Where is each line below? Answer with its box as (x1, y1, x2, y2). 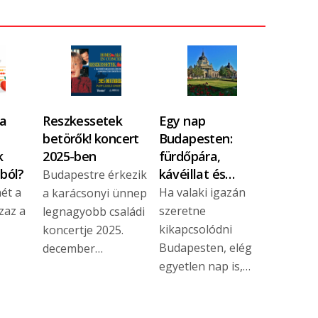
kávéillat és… (158, 165, 235, 182)
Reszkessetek (43, 111, 123, 129)
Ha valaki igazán (158, 184, 246, 200)
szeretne (158, 202, 206, 219)
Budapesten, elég (158, 239, 252, 256)
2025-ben (43, 147, 97, 165)
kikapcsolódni (158, 221, 232, 237)
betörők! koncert (43, 129, 139, 147)
